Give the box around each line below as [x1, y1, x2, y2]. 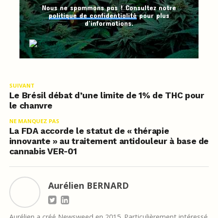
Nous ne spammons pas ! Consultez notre [41, 3, 176, 12]
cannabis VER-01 [9, 146, 77, 157]
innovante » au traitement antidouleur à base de [9, 136, 209, 146]
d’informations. [84, 19, 133, 28]
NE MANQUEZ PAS [9, 117, 59, 125]
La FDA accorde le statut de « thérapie [9, 126, 169, 136]
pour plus [136, 11, 169, 20]
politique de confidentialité [48, 11, 137, 20]
